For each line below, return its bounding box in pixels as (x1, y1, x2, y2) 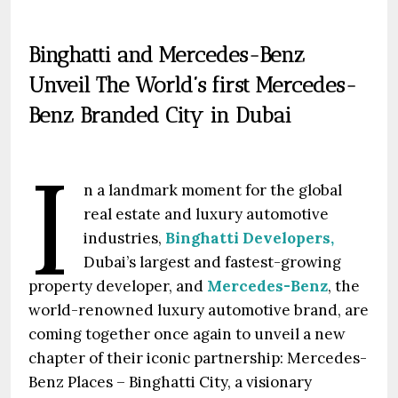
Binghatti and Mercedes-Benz (28, 42, 305, 68)
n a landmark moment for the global (84, 180, 343, 200)
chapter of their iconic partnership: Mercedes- (28, 348, 367, 368)
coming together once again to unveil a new (28, 324, 346, 344)
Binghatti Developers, (165, 228, 335, 248)
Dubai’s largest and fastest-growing (84, 252, 342, 272)
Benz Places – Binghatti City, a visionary (28, 372, 312, 392)
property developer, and (28, 276, 207, 296)
